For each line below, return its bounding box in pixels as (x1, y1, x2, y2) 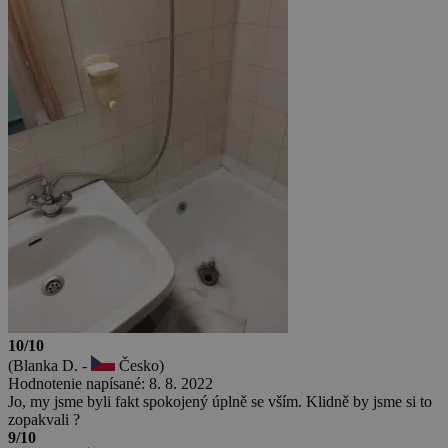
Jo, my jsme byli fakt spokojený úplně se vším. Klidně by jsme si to (8, 392, 432, 410)
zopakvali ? (8, 410, 80, 428)
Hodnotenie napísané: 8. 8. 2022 (8, 374, 213, 392)
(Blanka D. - (8, 356, 91, 374)
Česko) (115, 356, 164, 374)
